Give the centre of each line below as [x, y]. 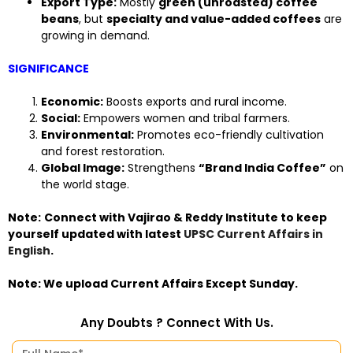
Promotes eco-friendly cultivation [229, 135]
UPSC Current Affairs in [253, 234]
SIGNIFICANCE [48, 69]
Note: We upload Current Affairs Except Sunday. [153, 284]
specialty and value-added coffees [214, 19]
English [29, 251]
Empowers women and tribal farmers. [185, 119]
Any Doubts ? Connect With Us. [176, 323]
